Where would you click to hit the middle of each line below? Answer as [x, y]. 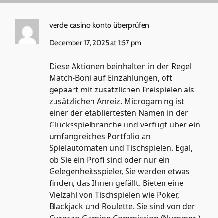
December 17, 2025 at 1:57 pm [95, 43]
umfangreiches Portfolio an [100, 136]
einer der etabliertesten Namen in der [119, 113]
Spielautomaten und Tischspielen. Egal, [121, 148]
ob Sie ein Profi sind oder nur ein [109, 159]
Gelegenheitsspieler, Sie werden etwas [119, 171]
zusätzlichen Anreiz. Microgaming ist [117, 101]
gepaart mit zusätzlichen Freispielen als [122, 89]
